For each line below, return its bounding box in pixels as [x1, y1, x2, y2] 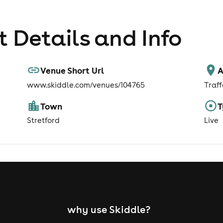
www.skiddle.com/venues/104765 [27, 80, 145, 90]
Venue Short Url [40, 65, 105, 76]
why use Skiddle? [67, 203, 150, 216]
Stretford [27, 115, 60, 125]
